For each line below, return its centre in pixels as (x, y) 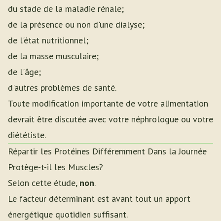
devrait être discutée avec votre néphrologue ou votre (110, 119)
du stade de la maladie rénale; (66, 9)
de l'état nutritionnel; (48, 40)
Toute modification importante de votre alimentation (108, 103)
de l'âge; (24, 72)
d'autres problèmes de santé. (62, 88)
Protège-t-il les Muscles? (55, 167)
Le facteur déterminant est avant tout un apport (99, 199)
